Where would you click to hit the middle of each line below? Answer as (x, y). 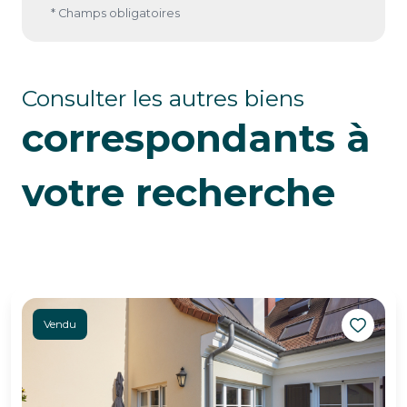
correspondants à (196, 139)
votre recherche (179, 193)
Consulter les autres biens (163, 99)
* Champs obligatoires (115, 14)
